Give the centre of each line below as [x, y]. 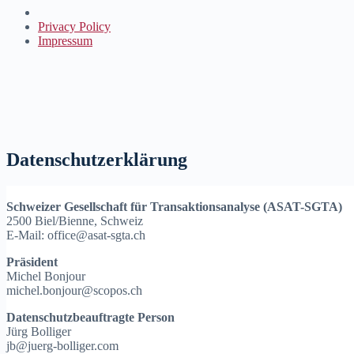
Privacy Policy [74, 26]
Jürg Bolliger [39, 332]
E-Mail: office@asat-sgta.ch [76, 235]
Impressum [65, 40]
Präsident [32, 262]
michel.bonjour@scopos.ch [74, 291]
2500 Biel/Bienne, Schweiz [75, 221]
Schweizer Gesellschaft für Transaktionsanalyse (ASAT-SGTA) [174, 207]
